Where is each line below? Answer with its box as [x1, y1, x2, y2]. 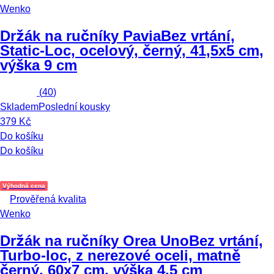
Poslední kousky [39, 102, 110, 113]
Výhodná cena [2, 182, 45, 190]
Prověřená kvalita [10, 194, 86, 205]
